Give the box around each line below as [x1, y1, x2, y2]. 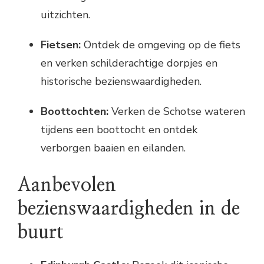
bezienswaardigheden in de [17, 199, 240, 218]
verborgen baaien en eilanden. [41, 140, 186, 155]
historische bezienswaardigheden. [41, 74, 202, 88]
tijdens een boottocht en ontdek [41, 122, 197, 137]
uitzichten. [41, 7, 90, 22]
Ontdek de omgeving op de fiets [81, 37, 240, 52]
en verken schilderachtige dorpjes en [41, 55, 217, 70]
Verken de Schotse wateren [108, 104, 245, 118]
